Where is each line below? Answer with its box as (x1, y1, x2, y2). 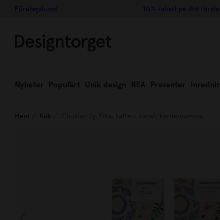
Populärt (49, 80, 80, 89)
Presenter (150, 80, 186, 89)
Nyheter (15, 80, 44, 89)
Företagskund (15, 5, 57, 13)
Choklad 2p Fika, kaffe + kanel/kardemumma (61, 112, 202, 120)
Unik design (85, 80, 126, 89)
